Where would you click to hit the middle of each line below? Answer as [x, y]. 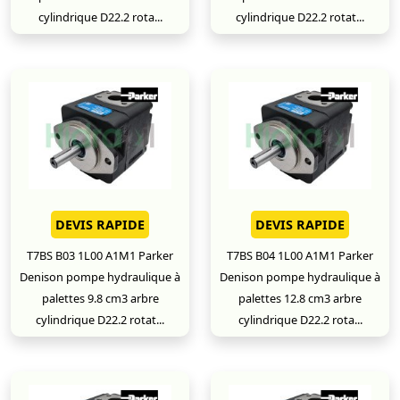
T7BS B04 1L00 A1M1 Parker [300, 255]
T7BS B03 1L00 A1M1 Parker [100, 255]
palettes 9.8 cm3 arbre [100, 298]
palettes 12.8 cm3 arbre [300, 298]
